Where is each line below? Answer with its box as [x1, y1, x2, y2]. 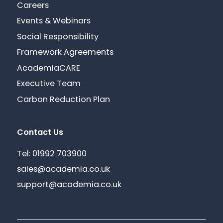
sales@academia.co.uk [17, 166, 111, 174]
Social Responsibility [17, 33, 99, 41]
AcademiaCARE [17, 64, 81, 73]
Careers [17, 1, 49, 10]
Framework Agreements [17, 49, 114, 57]
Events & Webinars [17, 17, 91, 26]
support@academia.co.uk [17, 181, 122, 190]
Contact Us [17, 128, 64, 137]
